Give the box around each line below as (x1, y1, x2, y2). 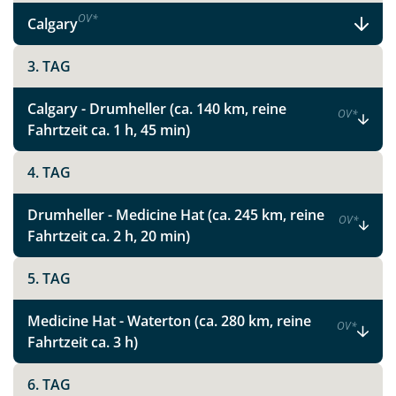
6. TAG (27, 375, 71, 394)
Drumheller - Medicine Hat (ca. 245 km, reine (27, 205, 324, 225)
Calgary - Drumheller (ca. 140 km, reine (27, 99, 286, 118)
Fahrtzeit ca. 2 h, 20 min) (27, 226, 190, 246)
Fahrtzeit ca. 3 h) (27, 332, 138, 352)
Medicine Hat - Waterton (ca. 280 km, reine (27, 311, 311, 331)
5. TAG (27, 269, 71, 288)
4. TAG (27, 163, 71, 182)
